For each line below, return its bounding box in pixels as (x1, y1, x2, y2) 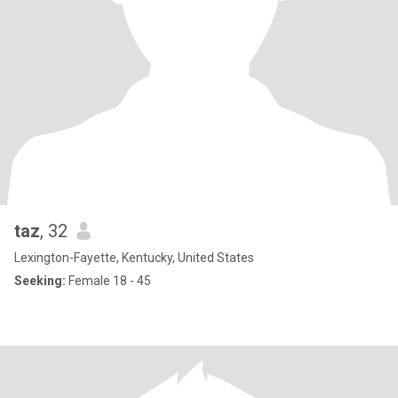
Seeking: (14, 274, 66, 288)
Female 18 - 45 (66, 274, 151, 288)
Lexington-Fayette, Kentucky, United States (14, 251, 254, 265)
